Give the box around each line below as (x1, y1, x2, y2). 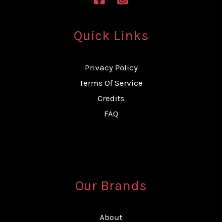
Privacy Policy (84, 62, 138, 72)
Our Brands (75, 177, 147, 194)
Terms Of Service (79, 77, 143, 88)
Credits (98, 93, 124, 103)
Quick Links (73, 27, 149, 44)
